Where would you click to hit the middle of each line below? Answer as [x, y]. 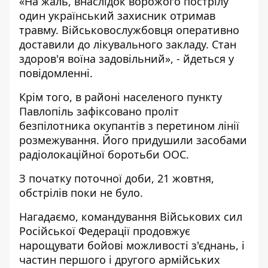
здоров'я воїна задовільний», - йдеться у [127, 59]
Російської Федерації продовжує [105, 231]
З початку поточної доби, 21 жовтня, [117, 178]
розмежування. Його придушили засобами [133, 140]
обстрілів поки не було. [81, 193]
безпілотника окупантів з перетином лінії [129, 126]
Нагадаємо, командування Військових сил [131, 217]
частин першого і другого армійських [120, 260]
